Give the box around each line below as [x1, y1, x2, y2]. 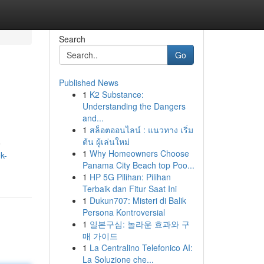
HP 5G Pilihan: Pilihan [89, 171, 171, 183]
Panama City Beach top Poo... [82, 159, 194, 171]
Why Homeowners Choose [89, 147, 189, 159]
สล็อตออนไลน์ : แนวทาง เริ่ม [89, 124, 193, 136]
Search [58, 33, 85, 45]
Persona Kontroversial [82, 206, 165, 218]
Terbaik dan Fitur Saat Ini [82, 183, 177, 194]
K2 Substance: [89, 88, 144, 100]
